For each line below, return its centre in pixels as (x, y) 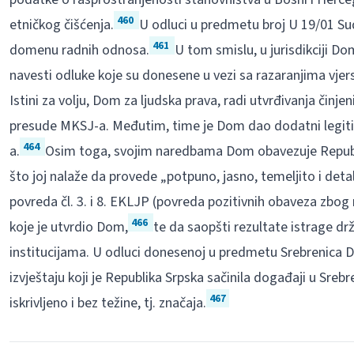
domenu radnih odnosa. (79, 50)
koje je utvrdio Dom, (68, 227)
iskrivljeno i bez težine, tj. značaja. (107, 303)
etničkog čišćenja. (61, 25)
